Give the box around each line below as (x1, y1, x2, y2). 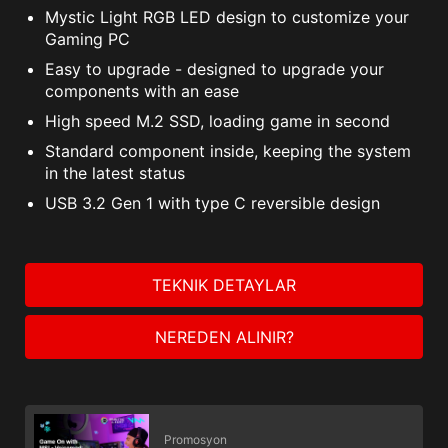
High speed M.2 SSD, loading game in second (45, 111, 390, 132)
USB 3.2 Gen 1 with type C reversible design (45, 193, 380, 214)
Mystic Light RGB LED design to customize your (45, 7, 409, 28)
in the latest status (45, 163, 185, 184)
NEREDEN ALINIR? (154, 327, 294, 348)
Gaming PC (45, 29, 130, 50)
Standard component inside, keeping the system (45, 141, 411, 162)
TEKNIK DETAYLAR (152, 275, 296, 296)
